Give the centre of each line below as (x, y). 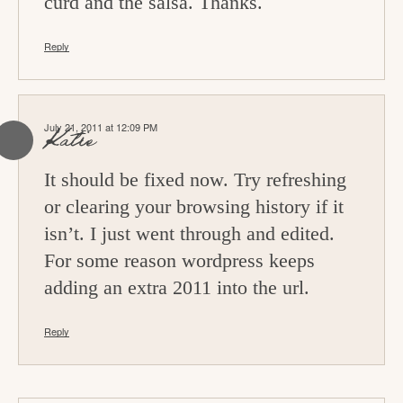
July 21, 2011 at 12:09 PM (101, 127)
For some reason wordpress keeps (179, 261)
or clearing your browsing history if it (194, 207)
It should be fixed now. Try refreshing (195, 180)
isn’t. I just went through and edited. (189, 234)
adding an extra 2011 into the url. (177, 288)
